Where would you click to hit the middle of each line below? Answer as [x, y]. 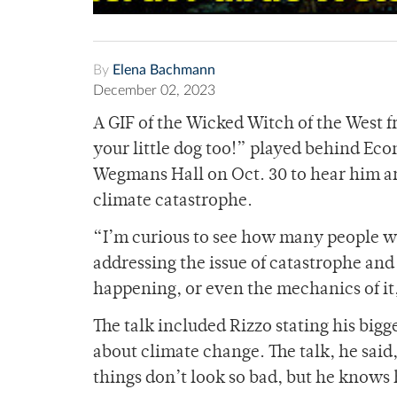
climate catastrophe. [173, 202]
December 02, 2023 [154, 91]
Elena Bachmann [164, 70]
